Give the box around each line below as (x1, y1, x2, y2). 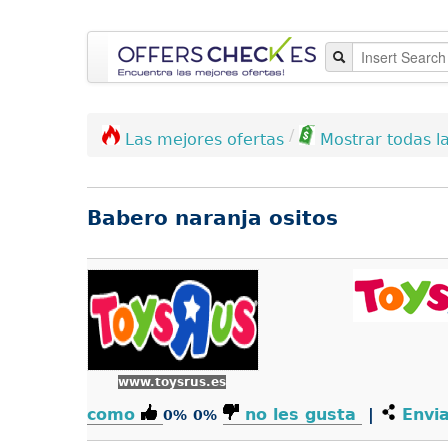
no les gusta (245, 405, 356, 424)
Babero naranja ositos (87, 206, 338, 230)
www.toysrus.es (118, 375, 226, 389)
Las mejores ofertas (125, 130, 284, 149)
